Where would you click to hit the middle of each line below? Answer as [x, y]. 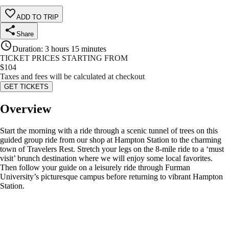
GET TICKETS [26, 87]
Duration [27, 49]
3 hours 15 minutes [76, 49]
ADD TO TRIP [38, 17]
